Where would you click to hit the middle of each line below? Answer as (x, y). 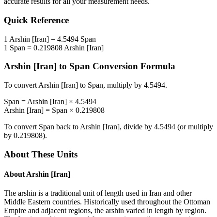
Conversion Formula (133, 66)
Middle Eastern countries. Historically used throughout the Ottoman (107, 202)
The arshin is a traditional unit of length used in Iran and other (98, 193)
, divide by (137, 127)
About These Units (41, 154)
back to (67, 127)
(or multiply (194, 127)
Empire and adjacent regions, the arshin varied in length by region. (105, 211)
